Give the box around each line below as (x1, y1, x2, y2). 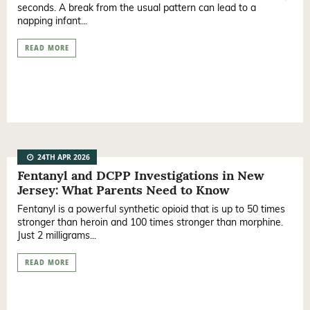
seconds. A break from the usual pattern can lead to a (17, 1, 256, 15)
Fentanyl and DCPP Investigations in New (17, 167, 264, 184)
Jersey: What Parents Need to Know (17, 182, 230, 199)
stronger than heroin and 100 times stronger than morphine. (17, 216, 283, 229)
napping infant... (17, 15, 87, 28)
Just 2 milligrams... (17, 229, 96, 242)
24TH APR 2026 (35, 152, 91, 165)
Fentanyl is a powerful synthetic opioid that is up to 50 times (17, 203, 285, 216)
